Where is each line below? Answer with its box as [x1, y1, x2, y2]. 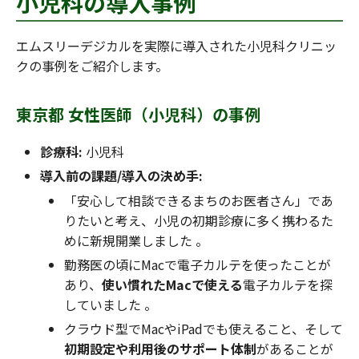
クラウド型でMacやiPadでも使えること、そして [64, 318, 343, 338]
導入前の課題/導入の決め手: [40, 165, 203, 185]
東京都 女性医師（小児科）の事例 [16, 102, 260, 126]
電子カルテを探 [243, 274, 333, 294]
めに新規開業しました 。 [64, 230, 208, 250]
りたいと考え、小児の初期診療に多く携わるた [64, 210, 333, 230]
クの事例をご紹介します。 [16, 55, 168, 75]
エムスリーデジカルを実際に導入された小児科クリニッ [16, 35, 337, 55]
